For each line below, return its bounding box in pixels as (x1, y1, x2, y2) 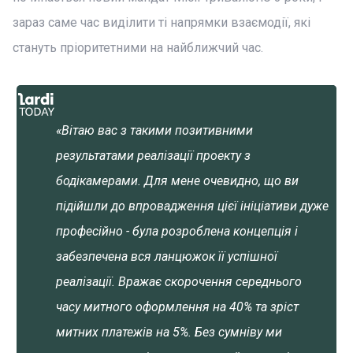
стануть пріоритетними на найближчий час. (13, 40, 263, 55)
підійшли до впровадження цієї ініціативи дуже (56, 199, 329, 214)
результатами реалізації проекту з (56, 148, 251, 163)
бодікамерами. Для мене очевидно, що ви (56, 173, 299, 188)
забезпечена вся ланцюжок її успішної (56, 249, 277, 264)
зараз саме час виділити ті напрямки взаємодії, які (13, 15, 310, 30)
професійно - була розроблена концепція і (56, 224, 298, 239)
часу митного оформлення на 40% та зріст (56, 299, 299, 314)
